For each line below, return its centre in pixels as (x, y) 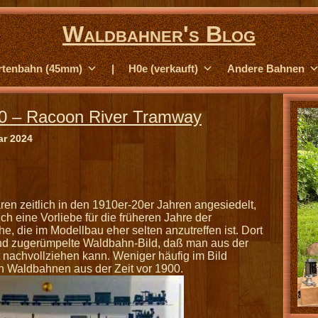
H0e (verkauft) (163, 68)
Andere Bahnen (266, 68)
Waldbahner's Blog (159, 34)
